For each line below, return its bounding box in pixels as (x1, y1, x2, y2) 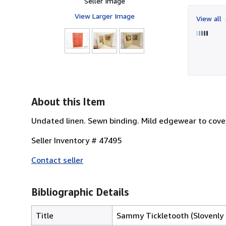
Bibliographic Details (31, 186, 129, 198)
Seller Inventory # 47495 (31, 135, 122, 145)
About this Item (31, 95, 105, 107)
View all (196, 14, 223, 23)
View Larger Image (74, 11, 135, 20)
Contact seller (31, 154, 83, 165)
